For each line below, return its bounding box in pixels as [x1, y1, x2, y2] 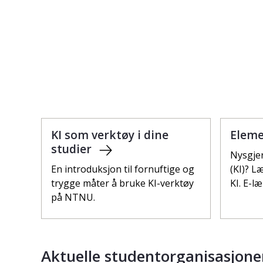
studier [51, 140, 95, 157]
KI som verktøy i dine [51, 126, 168, 143]
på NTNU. [51, 190, 95, 204]
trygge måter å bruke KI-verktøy [51, 176, 194, 190]
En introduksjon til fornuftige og [51, 162, 194, 176]
